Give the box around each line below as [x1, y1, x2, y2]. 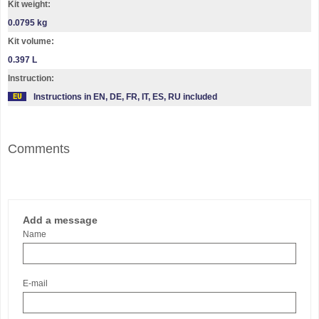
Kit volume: [8, 36, 54, 46]
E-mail [23, 278, 48, 288]
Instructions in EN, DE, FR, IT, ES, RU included [33, 92, 217, 102]
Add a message [23, 214, 98, 226]
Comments [8, 142, 70, 156]
